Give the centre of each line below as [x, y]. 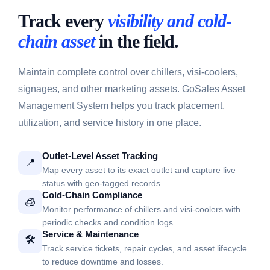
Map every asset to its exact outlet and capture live [139, 170]
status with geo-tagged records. [102, 184]
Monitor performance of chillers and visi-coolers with [141, 209]
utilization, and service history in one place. [110, 123]
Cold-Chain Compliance [92, 195]
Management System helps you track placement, [121, 106]
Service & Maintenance [90, 234]
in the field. [137, 42]
